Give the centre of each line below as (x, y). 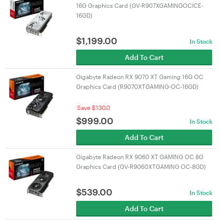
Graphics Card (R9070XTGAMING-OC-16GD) (137, 86)
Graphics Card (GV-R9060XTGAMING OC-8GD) (141, 166)
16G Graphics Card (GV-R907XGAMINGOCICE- (139, 5)
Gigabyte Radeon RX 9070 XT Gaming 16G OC (139, 77)
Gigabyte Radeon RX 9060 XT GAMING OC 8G (139, 157)
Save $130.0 (93, 108)
